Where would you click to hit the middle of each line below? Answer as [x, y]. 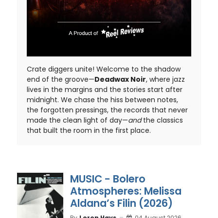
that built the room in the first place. [89, 130]
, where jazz [165, 79]
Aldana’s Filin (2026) [121, 203]
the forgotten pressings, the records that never [107, 110]
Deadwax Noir [120, 79]
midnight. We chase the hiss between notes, [102, 100]
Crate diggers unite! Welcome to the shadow [104, 69]
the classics [162, 120]
